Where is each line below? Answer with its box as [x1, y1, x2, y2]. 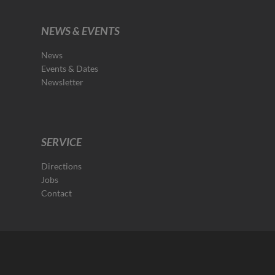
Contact [41, 188, 72, 198]
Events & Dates [41, 63, 99, 74]
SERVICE [41, 135, 82, 149]
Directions [41, 161, 82, 171]
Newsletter [41, 77, 84, 87]
